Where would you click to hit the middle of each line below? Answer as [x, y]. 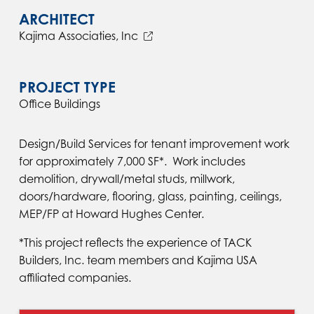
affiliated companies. [75, 277]
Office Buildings [59, 103]
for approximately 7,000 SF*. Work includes [132, 161]
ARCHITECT [56, 19]
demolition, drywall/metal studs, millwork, [127, 178]
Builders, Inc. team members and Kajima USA [138, 260]
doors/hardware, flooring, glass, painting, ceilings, [150, 196]
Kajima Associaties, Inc [78, 35]
